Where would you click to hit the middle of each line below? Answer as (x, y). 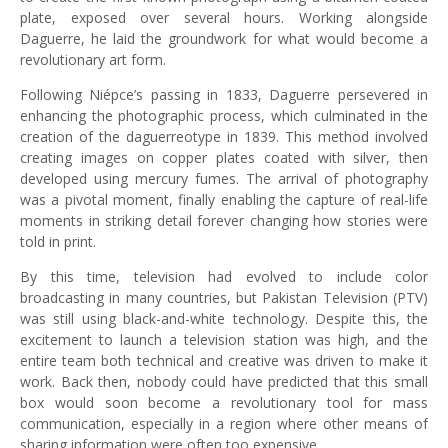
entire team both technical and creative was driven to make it (224, 360)
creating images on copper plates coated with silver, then (224, 157)
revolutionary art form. (93, 59)
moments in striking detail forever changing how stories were (224, 220)
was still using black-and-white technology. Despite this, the (224, 318)
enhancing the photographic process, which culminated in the (224, 115)
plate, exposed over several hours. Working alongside (224, 17)
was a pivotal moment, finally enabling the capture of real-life (224, 199)
